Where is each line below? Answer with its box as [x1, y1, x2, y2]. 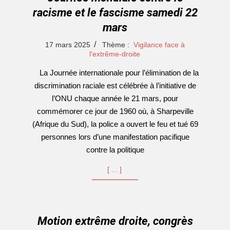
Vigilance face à [133, 41, 185, 49]
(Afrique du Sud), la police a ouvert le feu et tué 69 [32, 120, 198, 128]
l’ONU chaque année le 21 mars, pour [52, 94, 178, 103]
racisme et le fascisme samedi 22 [32, 6, 198, 19]
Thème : [102, 41, 129, 49]
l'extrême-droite [89, 50, 140, 58]
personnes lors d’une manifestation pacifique [41, 132, 189, 141]
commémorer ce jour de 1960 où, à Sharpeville [36, 107, 194, 116]
